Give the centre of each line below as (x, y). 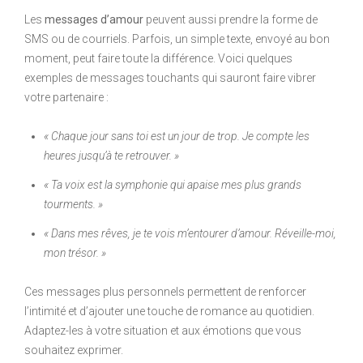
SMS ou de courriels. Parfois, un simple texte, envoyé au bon (177, 39)
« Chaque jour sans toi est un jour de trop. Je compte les (177, 137)
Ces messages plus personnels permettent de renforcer (165, 292)
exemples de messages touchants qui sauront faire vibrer (170, 78)
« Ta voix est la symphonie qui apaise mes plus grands (173, 185)
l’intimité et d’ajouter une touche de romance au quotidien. (169, 312)
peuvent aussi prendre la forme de (231, 20)
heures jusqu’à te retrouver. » (111, 156)
